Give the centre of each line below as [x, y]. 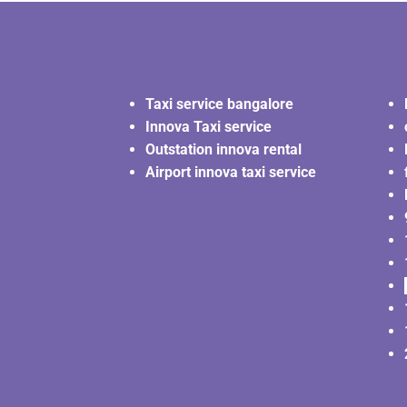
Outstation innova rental [223, 150]
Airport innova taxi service [231, 173]
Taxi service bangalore [219, 104]
